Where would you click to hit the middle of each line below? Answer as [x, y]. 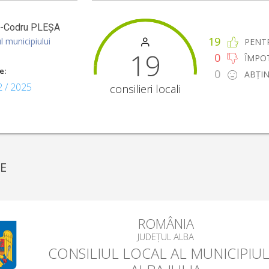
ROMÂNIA [166, 224]
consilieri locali [146, 89]
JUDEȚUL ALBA [166, 237]
